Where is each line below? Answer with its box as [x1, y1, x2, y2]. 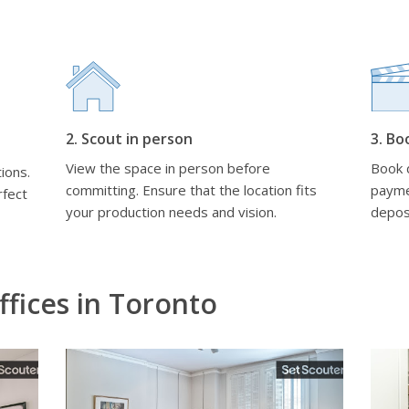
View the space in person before [66, 159, 271, 177]
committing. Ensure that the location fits [66, 181, 318, 199]
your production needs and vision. [66, 203, 278, 221]
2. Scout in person [66, 129, 194, 149]
